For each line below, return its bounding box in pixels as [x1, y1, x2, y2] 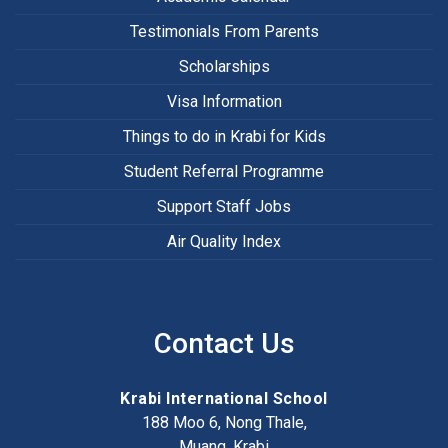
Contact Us [153, 327, 295, 361]
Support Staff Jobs [157, 197, 291, 217]
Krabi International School [120, 389, 328, 409]
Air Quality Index [167, 232, 281, 252]
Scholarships [178, 57, 270, 77]
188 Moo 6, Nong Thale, [141, 413, 307, 433]
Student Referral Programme [124, 162, 324, 182]
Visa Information [166, 92, 282, 112]
